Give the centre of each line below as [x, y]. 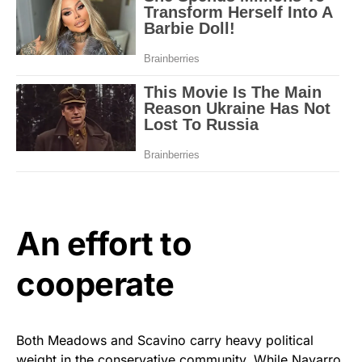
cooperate [95, 284]
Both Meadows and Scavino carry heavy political [165, 340]
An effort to [104, 243]
